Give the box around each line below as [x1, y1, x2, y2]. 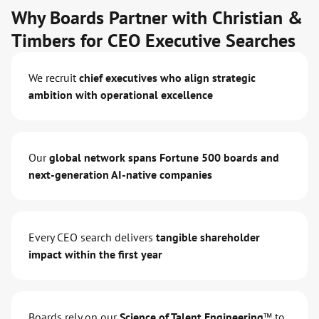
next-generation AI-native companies [28, 167, 212, 182]
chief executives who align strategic [79, 70, 256, 85]
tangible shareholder [156, 230, 260, 245]
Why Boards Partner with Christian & [11, 6, 303, 30]
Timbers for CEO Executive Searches [11, 28, 296, 53]
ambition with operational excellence [28, 88, 213, 103]
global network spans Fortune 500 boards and [49, 150, 279, 165]
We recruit [28, 70, 79, 85]
